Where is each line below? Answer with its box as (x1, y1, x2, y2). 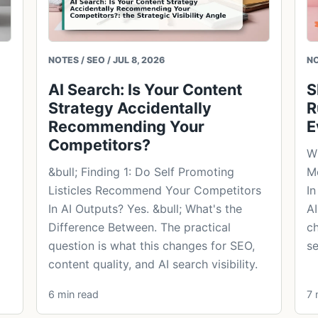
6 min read (48, 288, 99, 301)
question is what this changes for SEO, (48, 238, 256, 253)
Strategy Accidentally (48, 99, 212, 118)
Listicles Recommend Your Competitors (48, 183, 262, 198)
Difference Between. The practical (48, 220, 231, 235)
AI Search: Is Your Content (48, 80, 243, 99)
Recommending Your (48, 117, 205, 136)
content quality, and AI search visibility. (48, 257, 258, 272)
